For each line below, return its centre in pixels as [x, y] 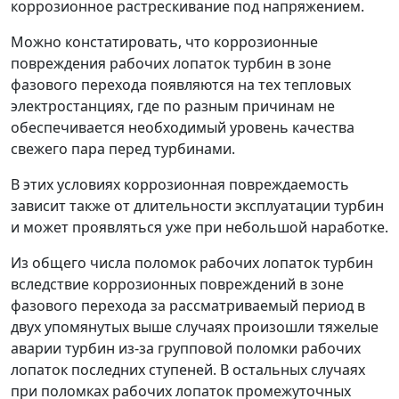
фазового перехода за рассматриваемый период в [188, 305]
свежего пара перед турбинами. [123, 149]
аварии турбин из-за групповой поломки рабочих [186, 348]
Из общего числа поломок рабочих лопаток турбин [192, 263]
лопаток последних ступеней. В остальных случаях [188, 370]
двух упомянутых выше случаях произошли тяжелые [195, 327]
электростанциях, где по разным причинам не [173, 106]
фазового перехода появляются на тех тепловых [181, 85]
